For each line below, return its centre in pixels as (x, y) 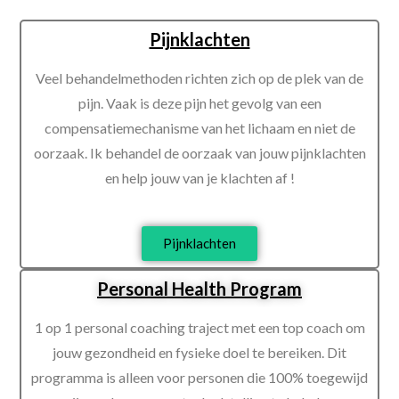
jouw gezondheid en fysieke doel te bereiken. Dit (199, 353)
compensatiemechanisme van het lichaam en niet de (199, 128)
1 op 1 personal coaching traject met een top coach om (199, 328)
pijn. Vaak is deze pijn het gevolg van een (199, 103)
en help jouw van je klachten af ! (199, 178)
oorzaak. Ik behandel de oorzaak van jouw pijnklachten (199, 153)
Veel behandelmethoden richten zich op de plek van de (199, 78)
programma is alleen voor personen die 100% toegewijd (199, 378)
